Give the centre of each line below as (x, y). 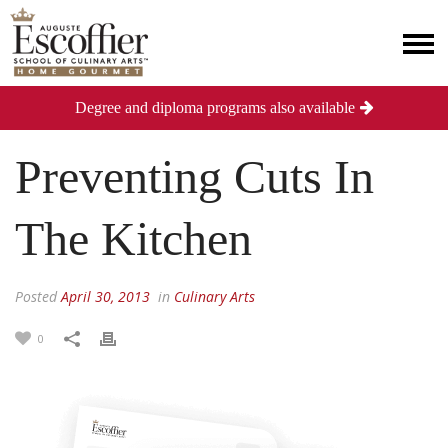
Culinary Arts (214, 296)
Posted (38, 296)
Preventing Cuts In (194, 176)
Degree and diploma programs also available (214, 107)
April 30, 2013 (105, 296)
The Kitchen (133, 238)
